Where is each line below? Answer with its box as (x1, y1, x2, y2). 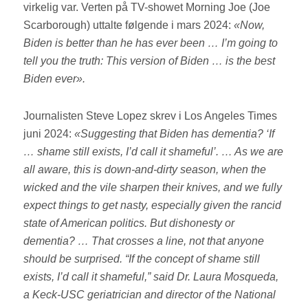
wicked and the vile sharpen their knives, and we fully (23, 181, 283, 194)
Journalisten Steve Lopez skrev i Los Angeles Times (23, 110, 278, 122)
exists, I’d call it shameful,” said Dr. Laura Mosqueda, (23, 271, 279, 283)
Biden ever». (23, 73, 89, 85)
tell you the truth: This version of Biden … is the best (23, 55, 276, 67)
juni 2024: (23, 128, 75, 140)
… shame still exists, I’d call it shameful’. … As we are (23, 146, 284, 158)
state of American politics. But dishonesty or (23, 217, 235, 230)
